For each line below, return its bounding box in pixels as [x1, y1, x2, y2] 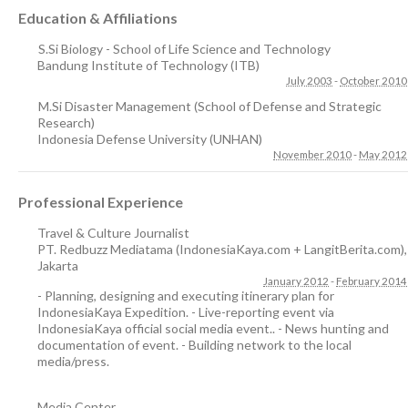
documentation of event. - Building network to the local [37, 337, 352, 352]
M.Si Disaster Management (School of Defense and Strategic [38, 98, 382, 114]
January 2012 [263, 274, 329, 287]
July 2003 [286, 74, 332, 87]
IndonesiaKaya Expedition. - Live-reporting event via [37, 304, 334, 320]
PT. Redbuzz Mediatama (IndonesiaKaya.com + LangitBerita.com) [37, 241, 404, 257]
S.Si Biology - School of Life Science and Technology [38, 41, 331, 56]
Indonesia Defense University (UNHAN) [37, 131, 262, 147]
